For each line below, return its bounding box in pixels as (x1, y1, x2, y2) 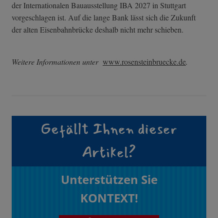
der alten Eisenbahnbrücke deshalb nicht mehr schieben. (12, 24, 183, 35)
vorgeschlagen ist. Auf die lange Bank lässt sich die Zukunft (12, 12, 196, 22)
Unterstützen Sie (60, 171, 158, 187)
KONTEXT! (80, 189, 138, 206)
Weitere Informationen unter (12, 56, 103, 67)
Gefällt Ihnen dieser (41, 117, 177, 141)
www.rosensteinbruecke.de (103, 56, 186, 67)
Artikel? (82, 141, 136, 164)
